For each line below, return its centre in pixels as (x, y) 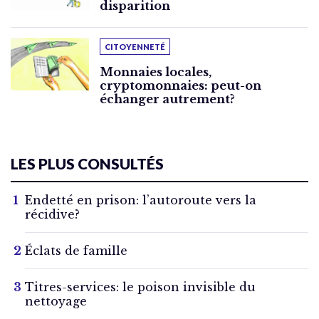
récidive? (52, 215)
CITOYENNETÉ (135, 47)
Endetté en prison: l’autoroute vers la (141, 200)
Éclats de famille (76, 251)
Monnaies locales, (156, 72)
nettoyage (56, 302)
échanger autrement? (167, 99)
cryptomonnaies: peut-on (181, 86)
